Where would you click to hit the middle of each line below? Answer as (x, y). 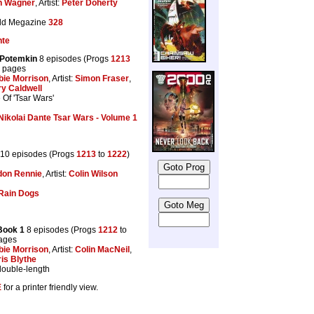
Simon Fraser (102, 78)
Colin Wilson (93, 173)
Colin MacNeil (102, 249)
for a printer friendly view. (50, 287)
